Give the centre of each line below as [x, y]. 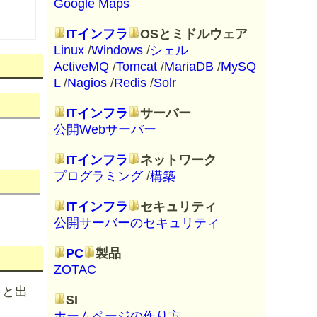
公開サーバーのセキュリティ [137, 223]
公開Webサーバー [105, 129]
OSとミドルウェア [194, 34]
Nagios [87, 83]
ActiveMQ [81, 67]
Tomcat [137, 67]
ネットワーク [178, 160]
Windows [117, 50]
